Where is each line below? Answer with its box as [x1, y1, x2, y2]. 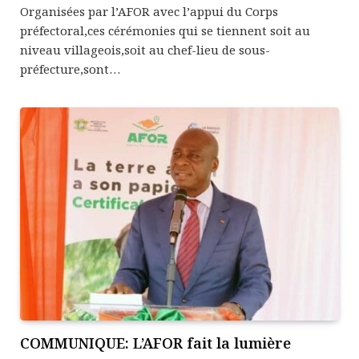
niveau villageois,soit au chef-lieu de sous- [20, 42, 270, 58]
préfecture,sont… [20, 61, 120, 78]
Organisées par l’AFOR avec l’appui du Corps [20, 3, 278, 20]
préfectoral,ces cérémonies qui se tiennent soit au [20, 22, 310, 39]
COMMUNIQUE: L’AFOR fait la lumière [20, 333, 291, 353]
